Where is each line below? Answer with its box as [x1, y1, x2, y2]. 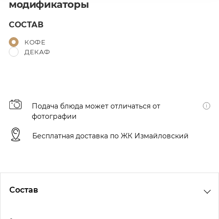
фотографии [31, 112, 77, 121]
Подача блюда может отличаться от [31, 102, 160, 111]
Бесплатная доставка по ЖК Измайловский [32, 131, 189, 141]
